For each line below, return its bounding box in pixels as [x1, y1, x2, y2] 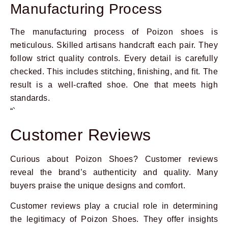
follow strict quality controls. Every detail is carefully [10, 53, 218, 63]
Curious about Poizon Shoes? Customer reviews [10, 154, 218, 163]
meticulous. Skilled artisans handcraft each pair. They [10, 40, 218, 49]
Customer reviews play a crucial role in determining [10, 202, 218, 211]
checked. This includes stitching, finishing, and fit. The [10, 67, 218, 76]
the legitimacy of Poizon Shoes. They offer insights [10, 215, 218, 224]
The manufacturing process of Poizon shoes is [10, 27, 218, 36]
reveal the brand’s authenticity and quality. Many [10, 167, 218, 177]
